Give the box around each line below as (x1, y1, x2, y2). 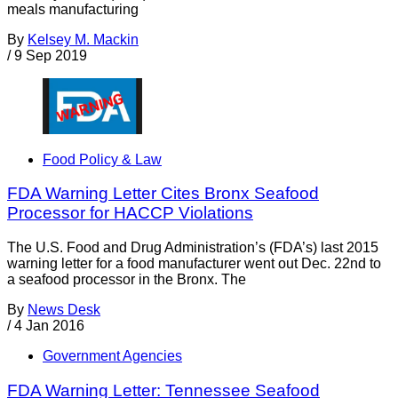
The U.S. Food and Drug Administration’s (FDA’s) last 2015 (7, 239, 378, 255)
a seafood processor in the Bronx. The (7, 271, 246, 287)
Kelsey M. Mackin (28, 31, 139, 47)
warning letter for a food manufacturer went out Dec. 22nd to (7, 255, 381, 271)
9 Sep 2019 (14, 47, 87, 63)
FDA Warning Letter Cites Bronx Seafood (7, 184, 319, 203)
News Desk (28, 301, 100, 317)
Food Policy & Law (43, 151, 162, 167)
